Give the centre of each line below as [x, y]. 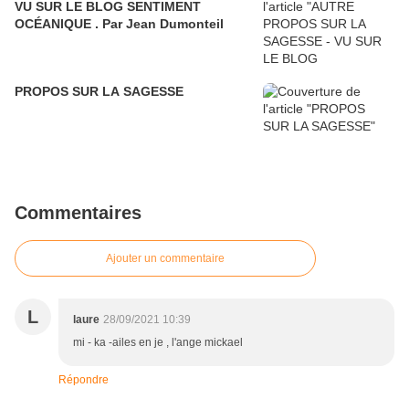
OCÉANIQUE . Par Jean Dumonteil [119, 23]
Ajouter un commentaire [165, 258]
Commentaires [78, 212]
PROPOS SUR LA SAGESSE [99, 91]
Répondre [84, 379]
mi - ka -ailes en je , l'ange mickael [158, 342]
